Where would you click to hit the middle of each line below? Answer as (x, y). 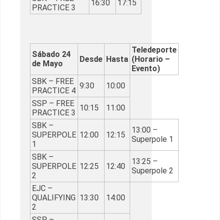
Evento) (146, 69)
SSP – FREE (53, 104)
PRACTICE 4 (54, 91)
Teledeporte (154, 50)
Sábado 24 (51, 55)
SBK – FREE (53, 82)
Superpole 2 (152, 171)
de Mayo (47, 64)
